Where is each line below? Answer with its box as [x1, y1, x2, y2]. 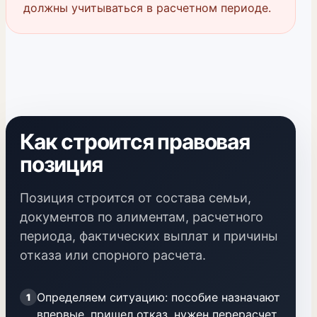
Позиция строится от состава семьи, [20, 190, 251, 205]
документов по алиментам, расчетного [20, 209, 263, 224]
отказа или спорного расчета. [20, 248, 206, 263]
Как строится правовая [20, 129, 250, 154]
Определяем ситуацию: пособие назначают [37, 290, 280, 304]
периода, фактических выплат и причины [20, 229, 278, 243]
